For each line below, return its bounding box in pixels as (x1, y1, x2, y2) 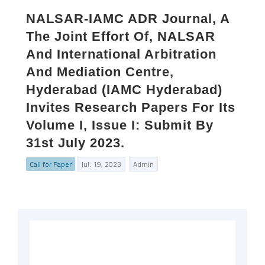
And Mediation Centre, (26, 64, 174, 79)
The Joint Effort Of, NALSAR (26, 29, 215, 44)
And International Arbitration (26, 47, 216, 62)
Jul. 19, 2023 (81, 159, 121, 170)
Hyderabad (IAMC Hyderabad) (26, 82, 222, 97)
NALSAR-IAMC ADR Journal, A (26, 11, 230, 26)
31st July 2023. (26, 135, 125, 150)
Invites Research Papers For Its (26, 100, 235, 115)
